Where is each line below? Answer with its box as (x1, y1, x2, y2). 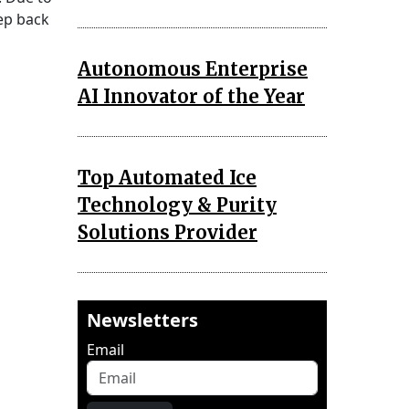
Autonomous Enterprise (78, 57, 308, 80)
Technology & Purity (78, 193, 277, 216)
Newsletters (87, 307, 198, 332)
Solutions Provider (78, 220, 257, 244)
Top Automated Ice (78, 165, 257, 189)
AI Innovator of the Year (78, 84, 305, 108)
